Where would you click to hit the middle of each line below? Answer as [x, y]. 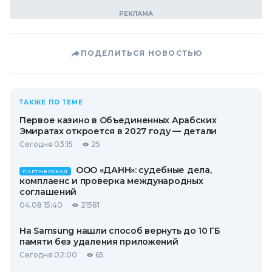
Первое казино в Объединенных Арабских [118, 120]
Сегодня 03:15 [46, 144]
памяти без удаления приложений [99, 242]
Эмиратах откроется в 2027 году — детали [118, 131]
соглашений [48, 192]
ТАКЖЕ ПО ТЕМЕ [51, 102]
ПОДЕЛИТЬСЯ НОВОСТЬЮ [141, 53]
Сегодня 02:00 [48, 255]
